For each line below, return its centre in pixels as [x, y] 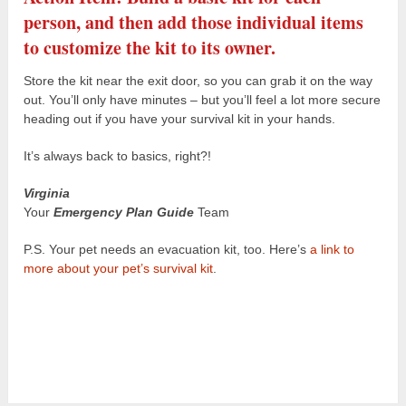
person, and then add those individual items [194, 22]
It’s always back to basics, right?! [118, 155]
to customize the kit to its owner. [150, 47]
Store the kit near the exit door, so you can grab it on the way [198, 80]
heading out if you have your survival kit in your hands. [180, 118]
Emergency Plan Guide [124, 212]
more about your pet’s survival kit [119, 268]
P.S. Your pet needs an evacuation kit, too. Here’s [167, 249]
